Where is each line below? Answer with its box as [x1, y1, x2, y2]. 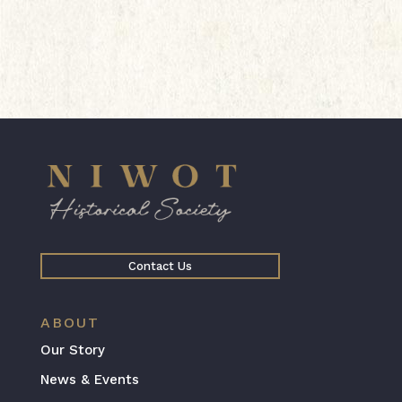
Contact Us [127, 259, 192, 274]
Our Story [39, 342, 105, 359]
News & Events [39, 371, 139, 388]
